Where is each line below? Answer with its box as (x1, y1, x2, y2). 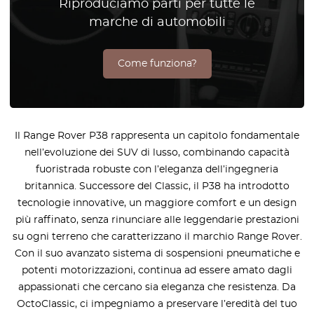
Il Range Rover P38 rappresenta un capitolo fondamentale (15, 130, 299, 141)
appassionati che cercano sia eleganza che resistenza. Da (18, 282, 296, 292)
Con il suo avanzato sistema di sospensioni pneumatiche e (14, 248, 300, 259)
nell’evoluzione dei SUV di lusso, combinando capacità (25, 147, 289, 158)
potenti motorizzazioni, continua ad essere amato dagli (22, 265, 292, 275)
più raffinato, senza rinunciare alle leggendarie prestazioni (15, 214, 299, 225)
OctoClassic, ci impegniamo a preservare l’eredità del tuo (17, 299, 297, 309)
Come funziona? (117, 58, 197, 69)
